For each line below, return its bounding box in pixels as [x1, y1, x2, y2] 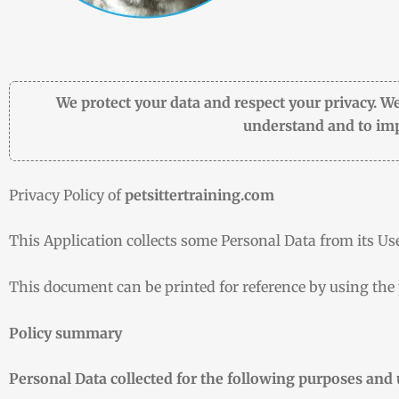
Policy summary [9, 323, 122, 342]
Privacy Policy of [9, 185, 125, 204]
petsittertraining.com [125, 185, 274, 204]
